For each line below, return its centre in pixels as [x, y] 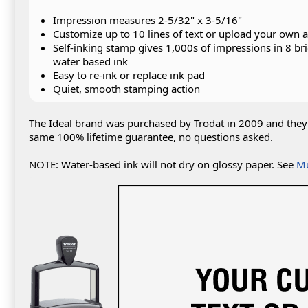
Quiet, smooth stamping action [126, 89]
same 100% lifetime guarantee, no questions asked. [151, 137]
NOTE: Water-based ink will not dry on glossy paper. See [163, 164]
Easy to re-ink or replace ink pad [129, 75]
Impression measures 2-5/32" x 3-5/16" [149, 20]
